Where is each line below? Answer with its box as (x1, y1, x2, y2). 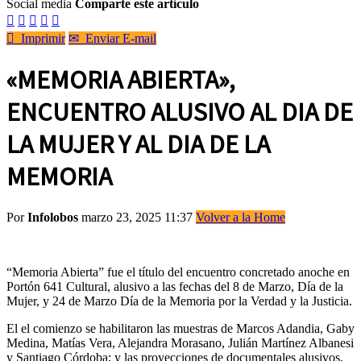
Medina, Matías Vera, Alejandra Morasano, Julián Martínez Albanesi (6, 335, 354, 350)
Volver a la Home (196, 210, 285, 224)
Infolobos (27, 210, 78, 224)
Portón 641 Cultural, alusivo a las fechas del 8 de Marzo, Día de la (6, 279, 343, 293)
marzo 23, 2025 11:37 (81, 210, 196, 224)
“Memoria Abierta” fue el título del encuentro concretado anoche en (6, 264, 350, 279)
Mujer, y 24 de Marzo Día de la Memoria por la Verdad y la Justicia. (6, 293, 352, 308)
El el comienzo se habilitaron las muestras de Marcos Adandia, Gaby (6, 321, 355, 335)
